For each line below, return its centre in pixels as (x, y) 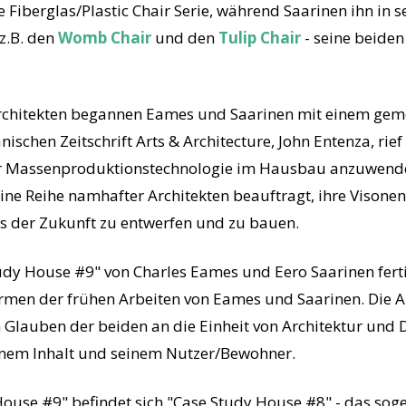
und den (185, 38)
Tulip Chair (260, 38)
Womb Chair (105, 38)
